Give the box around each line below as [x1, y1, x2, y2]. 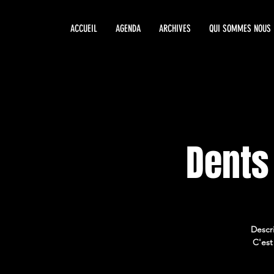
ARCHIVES [159, 23, 191, 34]
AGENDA [116, 23, 141, 34]
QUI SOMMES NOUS [209, 23, 271, 34]
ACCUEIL [70, 23, 97, 34]
